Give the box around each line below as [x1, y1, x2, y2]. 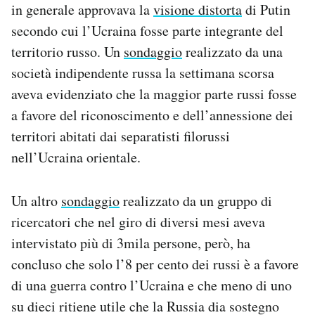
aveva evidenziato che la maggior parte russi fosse [11, 84, 297, 104]
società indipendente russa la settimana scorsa [11, 63, 274, 83]
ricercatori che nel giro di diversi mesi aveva [11, 212, 265, 232]
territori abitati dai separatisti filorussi [11, 127, 230, 146]
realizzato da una [182, 42, 283, 62]
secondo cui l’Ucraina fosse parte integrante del [11, 21, 283, 41]
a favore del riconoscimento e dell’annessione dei [11, 105, 293, 125]
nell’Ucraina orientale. [11, 148, 141, 167]
